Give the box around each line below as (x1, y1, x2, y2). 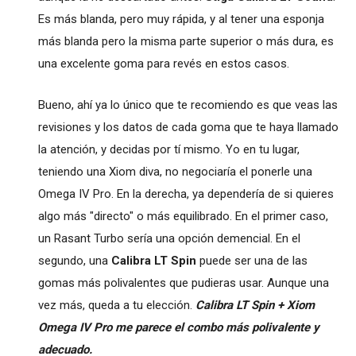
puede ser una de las (195, 253, 308, 268)
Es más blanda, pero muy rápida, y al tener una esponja (37, 11, 324, 26)
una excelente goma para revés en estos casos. (37, 56, 289, 71)
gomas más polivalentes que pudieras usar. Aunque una (37, 275, 329, 290)
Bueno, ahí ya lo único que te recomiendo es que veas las (37, 97, 338, 112)
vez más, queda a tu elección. (37, 297, 195, 312)
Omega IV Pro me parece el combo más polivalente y (37, 319, 319, 335)
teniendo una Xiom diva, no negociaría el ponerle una (37, 164, 312, 179)
